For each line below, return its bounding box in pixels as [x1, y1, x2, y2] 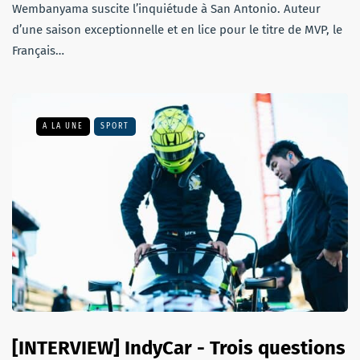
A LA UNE [43, 121, 84, 132]
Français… [12, 43, 64, 59]
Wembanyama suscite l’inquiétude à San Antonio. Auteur [12, 2, 321, 17]
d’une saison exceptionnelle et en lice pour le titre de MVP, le [12, 22, 342, 38]
